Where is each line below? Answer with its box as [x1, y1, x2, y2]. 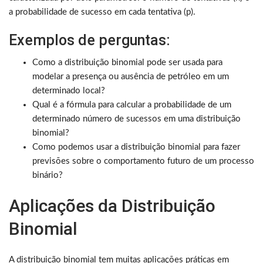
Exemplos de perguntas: [9, 32, 170, 49]
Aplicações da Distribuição [9, 195, 215, 217]
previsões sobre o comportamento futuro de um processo [32, 157, 254, 166]
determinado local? [32, 86, 105, 96]
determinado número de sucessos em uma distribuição [32, 114, 241, 124]
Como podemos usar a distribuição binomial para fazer [32, 143, 240, 152]
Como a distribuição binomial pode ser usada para [32, 58, 222, 68]
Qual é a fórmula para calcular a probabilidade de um [32, 100, 231, 110]
